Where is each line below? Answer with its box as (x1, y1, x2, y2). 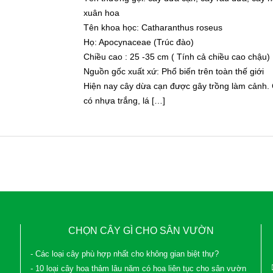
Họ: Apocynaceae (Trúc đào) (83, 37, 194, 47)
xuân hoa (83, 8, 119, 18)
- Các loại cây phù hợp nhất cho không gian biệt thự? (30, 250, 219, 258)
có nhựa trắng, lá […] (83, 96, 165, 105)
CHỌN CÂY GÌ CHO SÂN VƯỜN (68, 225, 214, 236)
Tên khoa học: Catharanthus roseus (83, 23, 222, 32)
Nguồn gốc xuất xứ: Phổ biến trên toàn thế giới (83, 66, 264, 76)
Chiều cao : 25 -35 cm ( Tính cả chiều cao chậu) (83, 52, 270, 62)
